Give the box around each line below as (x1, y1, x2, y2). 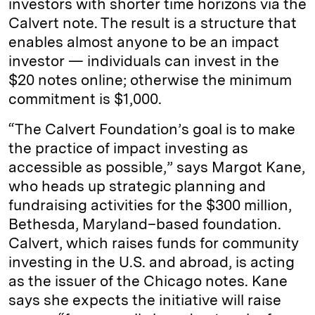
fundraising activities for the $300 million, (8, 196, 292, 214)
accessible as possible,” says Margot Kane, (8, 158, 305, 176)
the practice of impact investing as (8, 139, 248, 157)
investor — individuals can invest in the (8, 52, 279, 70)
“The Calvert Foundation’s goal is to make (8, 120, 295, 138)
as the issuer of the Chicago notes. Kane (8, 272, 288, 290)
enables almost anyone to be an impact (8, 33, 279, 51)
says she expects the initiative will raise (8, 291, 281, 309)
